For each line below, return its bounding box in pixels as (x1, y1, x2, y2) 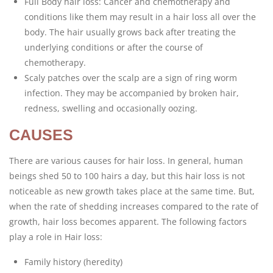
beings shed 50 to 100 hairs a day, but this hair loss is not (9, 170, 245, 182)
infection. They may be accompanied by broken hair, (24, 87, 239, 99)
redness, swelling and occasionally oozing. (24, 102, 197, 114)
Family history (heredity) (24, 256, 122, 268)
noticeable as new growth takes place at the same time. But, (9, 185, 255, 197)
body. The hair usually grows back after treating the (24, 26, 236, 38)
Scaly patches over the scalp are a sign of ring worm (24, 72, 237, 83)
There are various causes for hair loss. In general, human (9, 155, 243, 166)
